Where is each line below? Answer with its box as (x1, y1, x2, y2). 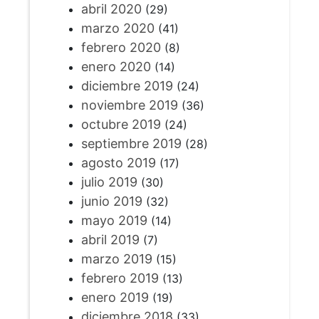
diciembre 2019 (80, 78, 173, 93)
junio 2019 (80, 194, 142, 209)
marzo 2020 (80, 21, 155, 36)
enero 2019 (80, 290, 149, 305)
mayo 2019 (80, 213, 147, 228)
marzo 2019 (80, 251, 152, 266)
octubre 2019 (80, 117, 161, 132)
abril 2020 (80, 1, 142, 16)
